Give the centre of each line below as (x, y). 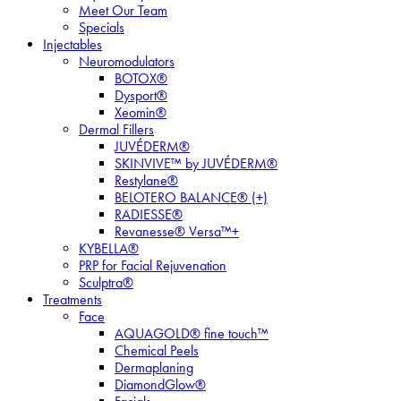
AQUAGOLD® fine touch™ (192, 333)
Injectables (73, 44)
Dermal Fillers (116, 129)
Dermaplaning (154, 367)
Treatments (73, 299)
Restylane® (146, 180)
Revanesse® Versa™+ (177, 231)
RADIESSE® (149, 214)
